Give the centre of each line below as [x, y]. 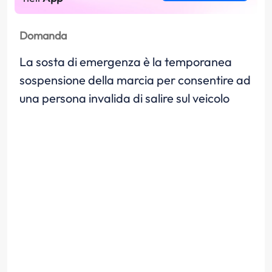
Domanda [43, 36]
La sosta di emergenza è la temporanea [126, 62]
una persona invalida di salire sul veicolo [124, 98]
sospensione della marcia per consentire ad [135, 80]
